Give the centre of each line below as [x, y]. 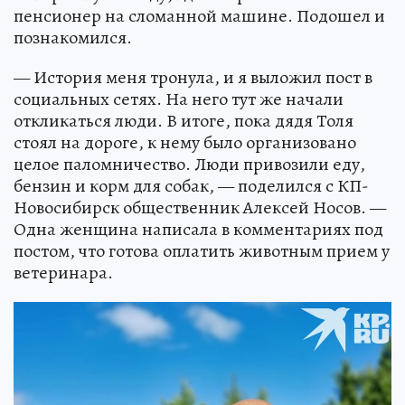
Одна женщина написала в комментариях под [198, 229]
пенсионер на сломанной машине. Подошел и [199, 15]
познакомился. [73, 37]
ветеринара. [63, 272]
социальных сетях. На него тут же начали [179, 99]
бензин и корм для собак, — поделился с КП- [191, 185]
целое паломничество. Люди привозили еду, [189, 164]
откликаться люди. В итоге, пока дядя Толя [184, 120]
